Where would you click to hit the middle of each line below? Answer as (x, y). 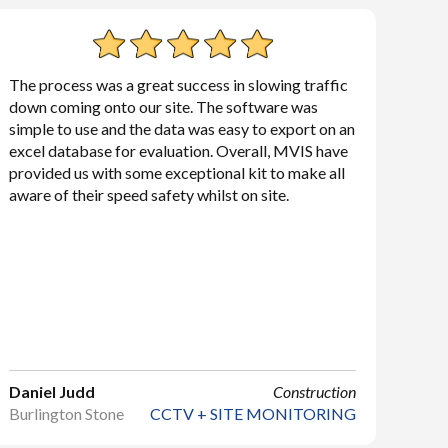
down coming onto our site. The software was (164, 106)
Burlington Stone (67, 413)
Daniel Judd (52, 391)
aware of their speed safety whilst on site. (149, 194)
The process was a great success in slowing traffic (179, 84)
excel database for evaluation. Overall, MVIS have (179, 150)
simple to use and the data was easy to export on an (182, 128)
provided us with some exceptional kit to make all (177, 172)
